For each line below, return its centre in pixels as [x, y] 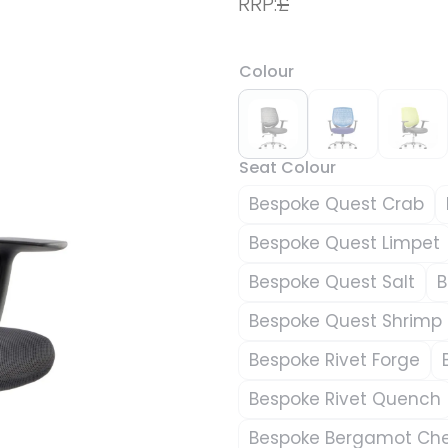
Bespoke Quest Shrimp [345, 320]
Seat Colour [287, 167]
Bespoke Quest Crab [336, 203]
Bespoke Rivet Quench [345, 398]
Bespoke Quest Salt [332, 281]
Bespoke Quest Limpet [344, 242]
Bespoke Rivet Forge [334, 359]
